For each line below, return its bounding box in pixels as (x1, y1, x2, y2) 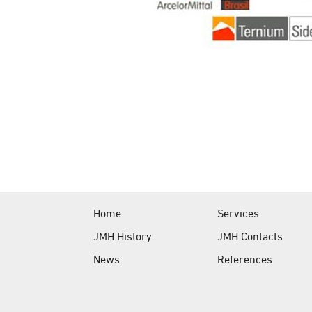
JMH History (93, 229, 153, 242)
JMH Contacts (217, 229, 283, 242)
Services (217, 206, 260, 219)
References (217, 253, 273, 266)
